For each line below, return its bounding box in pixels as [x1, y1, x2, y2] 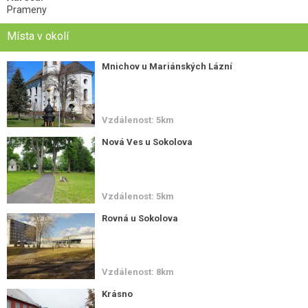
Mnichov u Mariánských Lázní [102, 61, 233, 71]
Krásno [102, 288, 133, 299]
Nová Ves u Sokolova [102, 137, 193, 148]
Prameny [7, 4, 47, 15]
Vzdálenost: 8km [102, 266, 175, 277]
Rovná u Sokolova [102, 212, 179, 223]
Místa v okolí [7, 30, 69, 43]
